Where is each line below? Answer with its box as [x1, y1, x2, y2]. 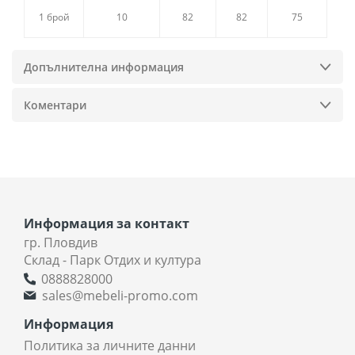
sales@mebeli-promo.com [42, 286, 198, 304]
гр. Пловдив [24, 233, 97, 251]
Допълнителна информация [24, 59, 184, 74]
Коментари [24, 97, 86, 113]
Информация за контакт [24, 214, 189, 232]
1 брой [38, 10, 70, 24]
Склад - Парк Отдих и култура [24, 250, 201, 269]
